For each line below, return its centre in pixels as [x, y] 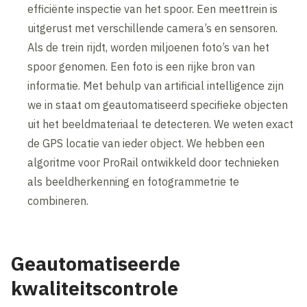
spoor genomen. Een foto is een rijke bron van [142, 66]
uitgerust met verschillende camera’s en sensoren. [153, 28]
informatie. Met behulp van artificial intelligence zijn [156, 85]
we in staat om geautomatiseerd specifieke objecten [158, 105]
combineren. [58, 200]
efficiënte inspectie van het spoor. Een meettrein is [153, 9]
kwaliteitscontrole [95, 288]
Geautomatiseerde [96, 263]
